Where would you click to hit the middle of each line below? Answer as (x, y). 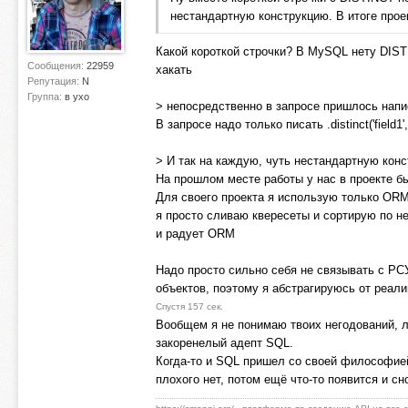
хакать (174, 70)
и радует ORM (195, 234)
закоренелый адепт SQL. (224, 343)
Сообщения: (57, 66)
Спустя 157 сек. (189, 306)
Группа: (46, 97)
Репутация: (55, 81)
